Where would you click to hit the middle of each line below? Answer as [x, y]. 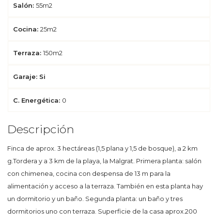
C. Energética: [38, 100]
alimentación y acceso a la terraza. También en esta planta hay [105, 186]
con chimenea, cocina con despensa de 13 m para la [89, 174]
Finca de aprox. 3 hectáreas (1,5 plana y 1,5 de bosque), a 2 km [102, 148]
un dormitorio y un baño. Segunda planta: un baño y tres [95, 199]
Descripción [41, 129]
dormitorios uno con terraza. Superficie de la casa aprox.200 [102, 211]
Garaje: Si [29, 76]
